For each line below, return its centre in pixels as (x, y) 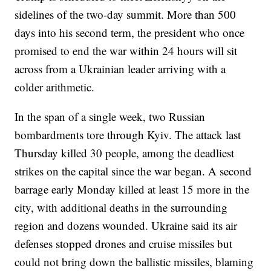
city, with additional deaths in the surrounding (121, 207)
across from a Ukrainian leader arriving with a (120, 68)
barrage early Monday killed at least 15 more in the (132, 189)
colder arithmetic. (55, 87)
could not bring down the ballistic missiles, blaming (134, 261)
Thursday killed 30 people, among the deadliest (125, 152)
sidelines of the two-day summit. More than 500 (126, 14)
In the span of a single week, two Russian (110, 116)
